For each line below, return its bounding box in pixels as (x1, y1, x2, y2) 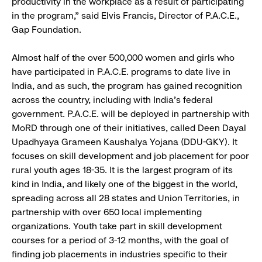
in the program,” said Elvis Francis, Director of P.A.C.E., (12, 10, 239, 22)
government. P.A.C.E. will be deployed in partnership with (12, 108, 250, 120)
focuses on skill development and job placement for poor (12, 150, 249, 162)
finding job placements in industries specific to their (12, 249, 227, 260)
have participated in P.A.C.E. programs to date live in (12, 66, 230, 78)
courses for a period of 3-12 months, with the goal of (12, 235, 229, 246)
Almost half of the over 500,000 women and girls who (12, 52, 235, 64)
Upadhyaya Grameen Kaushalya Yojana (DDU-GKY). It (12, 136, 237, 148)
